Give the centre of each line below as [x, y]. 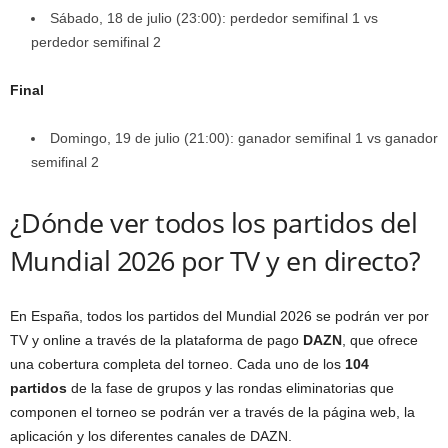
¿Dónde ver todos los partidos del [214, 222]
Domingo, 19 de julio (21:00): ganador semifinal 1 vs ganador [244, 138]
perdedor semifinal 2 [96, 42]
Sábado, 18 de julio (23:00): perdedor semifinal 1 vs [214, 18]
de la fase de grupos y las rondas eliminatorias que [230, 388]
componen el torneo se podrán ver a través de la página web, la [212, 412]
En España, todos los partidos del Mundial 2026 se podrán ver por [219, 316]
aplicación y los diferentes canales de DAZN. [151, 436]
